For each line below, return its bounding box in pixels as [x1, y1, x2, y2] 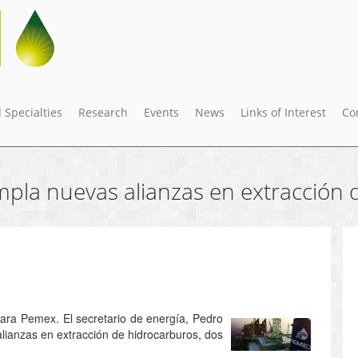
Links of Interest [241, 104, 326, 120]
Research [78, 104, 128, 120]
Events [144, 104, 179, 120]
